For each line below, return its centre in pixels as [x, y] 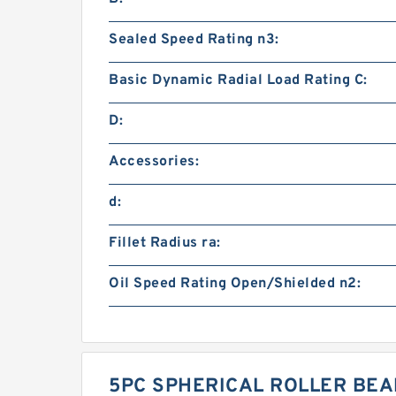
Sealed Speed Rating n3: [194, 40]
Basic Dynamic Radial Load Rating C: [238, 80]
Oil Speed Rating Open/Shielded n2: [235, 284]
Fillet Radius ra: [165, 243]
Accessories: [154, 162]
